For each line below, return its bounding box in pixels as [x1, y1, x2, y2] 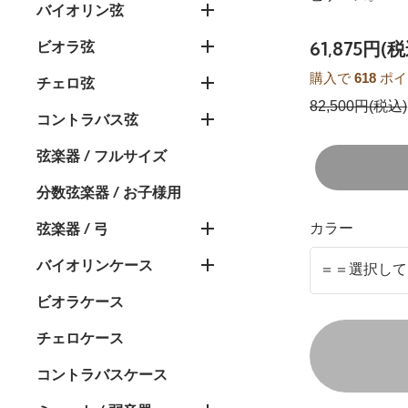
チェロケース [36, 329, 124, 348]
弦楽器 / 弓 [36, 219, 108, 239]
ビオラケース [36, 292, 124, 311]
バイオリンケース [36, 256, 153, 275]
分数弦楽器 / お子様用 [36, 183, 181, 202]
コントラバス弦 [36, 110, 138, 129]
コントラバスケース [36, 365, 168, 384]
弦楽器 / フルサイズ [36, 147, 167, 166]
